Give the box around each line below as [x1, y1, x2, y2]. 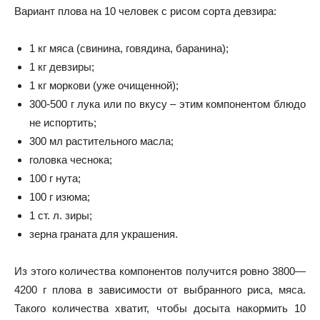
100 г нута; [29, 171, 81, 184]
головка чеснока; [29, 153, 112, 166]
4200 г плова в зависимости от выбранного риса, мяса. [14, 283, 306, 296]
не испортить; [29, 116, 96, 129]
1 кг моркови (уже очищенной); [29, 79, 179, 91]
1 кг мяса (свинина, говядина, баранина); [29, 41, 229, 54]
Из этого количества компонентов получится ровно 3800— [14, 264, 306, 277]
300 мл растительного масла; [29, 134, 174, 147]
